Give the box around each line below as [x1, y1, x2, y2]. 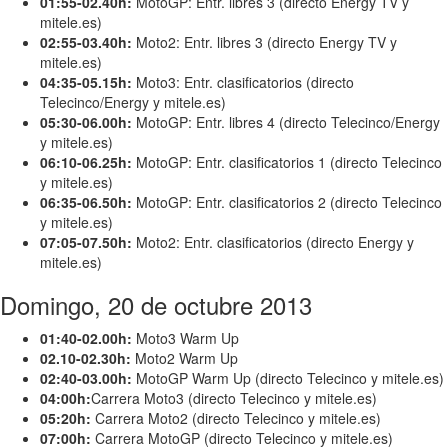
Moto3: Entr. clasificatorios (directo [132, 72, 354, 92]
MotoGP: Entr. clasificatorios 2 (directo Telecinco [132, 192, 442, 212]
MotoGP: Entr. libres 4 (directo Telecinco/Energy [132, 112, 440, 132]
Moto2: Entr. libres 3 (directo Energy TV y [132, 32, 397, 52]
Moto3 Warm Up [132, 328, 239, 348]
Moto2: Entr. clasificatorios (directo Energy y [132, 232, 414, 252]
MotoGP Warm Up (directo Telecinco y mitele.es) [132, 368, 444, 388]
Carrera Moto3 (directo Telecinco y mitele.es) [91, 388, 377, 408]
